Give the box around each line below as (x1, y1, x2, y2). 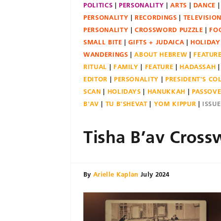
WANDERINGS (83, 50, 128, 58)
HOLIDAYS (107, 87, 141, 95)
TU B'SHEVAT (105, 100, 147, 108)
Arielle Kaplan (93, 170, 139, 178)
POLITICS (83, 1, 113, 9)
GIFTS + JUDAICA (128, 38, 184, 46)
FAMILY (113, 63, 139, 71)
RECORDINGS (135, 13, 177, 21)
